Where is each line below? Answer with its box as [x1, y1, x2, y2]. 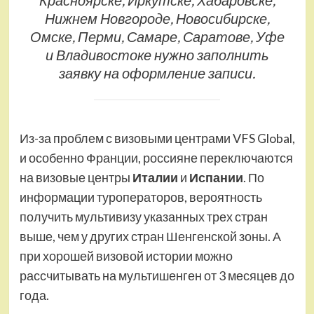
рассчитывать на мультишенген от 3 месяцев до [19, 268, 294, 284]
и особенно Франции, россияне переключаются [19, 150, 293, 166]
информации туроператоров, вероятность [19, 189, 262, 205]
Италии [132, 170, 178, 186]
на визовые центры [19, 170, 132, 186]
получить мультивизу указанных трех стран [19, 209, 268, 225]
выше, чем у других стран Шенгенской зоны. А [19, 228, 281, 245]
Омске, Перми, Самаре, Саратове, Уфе [29, 27, 285, 45]
